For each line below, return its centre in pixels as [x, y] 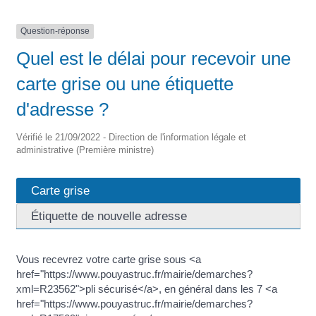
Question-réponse [55, 31]
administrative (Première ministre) [85, 150]
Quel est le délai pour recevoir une [153, 58]
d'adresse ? [62, 109]
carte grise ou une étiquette [124, 84]
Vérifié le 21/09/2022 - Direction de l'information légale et [131, 137]
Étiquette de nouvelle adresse [109, 215]
